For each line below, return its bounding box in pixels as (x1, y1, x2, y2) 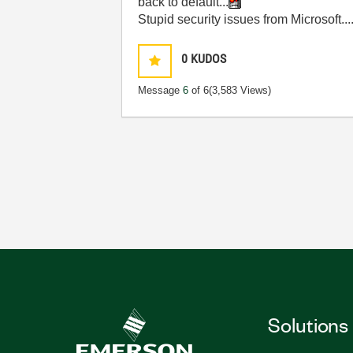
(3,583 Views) (209, 84, 272, 96)
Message (138, 84, 184, 96)
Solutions (267, 311, 349, 336)
